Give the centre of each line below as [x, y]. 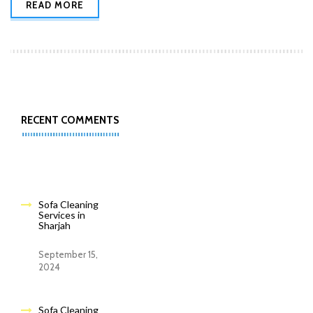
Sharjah [54, 225]
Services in [62, 215]
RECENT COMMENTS [70, 120]
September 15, [68, 254]
